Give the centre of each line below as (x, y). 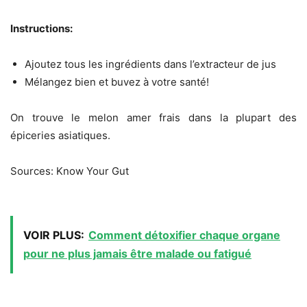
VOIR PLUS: (54, 235)
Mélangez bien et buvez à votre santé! (117, 82)
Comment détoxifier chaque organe (184, 235)
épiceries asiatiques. (60, 136)
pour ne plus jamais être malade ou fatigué (137, 254)
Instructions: (41, 29)
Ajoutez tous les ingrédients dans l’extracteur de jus (150, 64)
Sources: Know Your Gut (70, 171)
